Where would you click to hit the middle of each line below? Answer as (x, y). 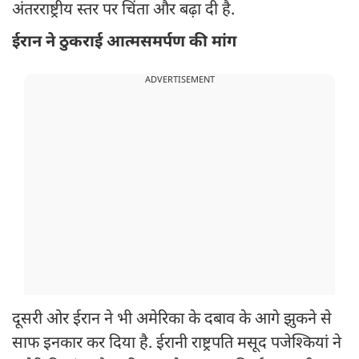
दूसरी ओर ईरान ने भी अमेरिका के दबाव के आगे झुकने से (172, 320)
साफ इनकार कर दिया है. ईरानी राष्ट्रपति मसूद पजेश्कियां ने (177, 344)
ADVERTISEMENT (179, 81)
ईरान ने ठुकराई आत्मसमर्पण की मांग (124, 43)
